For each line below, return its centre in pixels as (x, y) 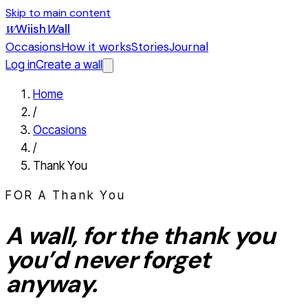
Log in (21, 65)
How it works (96, 47)
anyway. (52, 284)
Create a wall (69, 65)
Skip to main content (58, 13)
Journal (189, 47)
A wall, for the (81, 236)
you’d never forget (108, 260)
